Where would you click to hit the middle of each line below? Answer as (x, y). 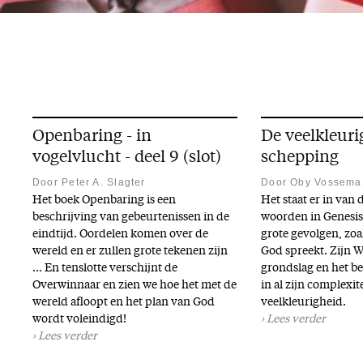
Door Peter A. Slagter (89, 183)
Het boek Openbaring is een (104, 201)
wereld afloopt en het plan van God (124, 303)
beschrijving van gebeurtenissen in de (131, 218)
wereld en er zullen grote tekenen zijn (130, 252)
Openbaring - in (92, 137)
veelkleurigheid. (304, 303)
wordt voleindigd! (79, 320)
